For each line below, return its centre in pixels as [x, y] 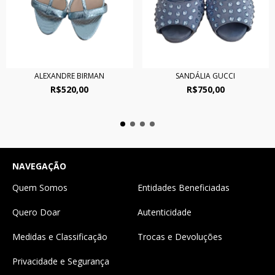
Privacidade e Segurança [61, 261]
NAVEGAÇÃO [39, 166]
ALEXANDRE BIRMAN [70, 76]
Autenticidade [165, 212]
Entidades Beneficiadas [184, 188]
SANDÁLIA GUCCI [206, 76]
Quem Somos [40, 188]
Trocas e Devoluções [180, 237]
